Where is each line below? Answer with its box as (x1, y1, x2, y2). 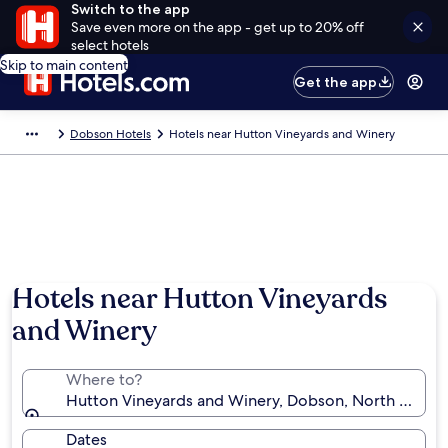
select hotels (70, 36, 149, 54)
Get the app (294, 73, 378, 91)
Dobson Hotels (70, 126, 151, 142)
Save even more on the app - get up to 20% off (70, 18, 364, 36)
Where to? (66, 369, 142, 390)
